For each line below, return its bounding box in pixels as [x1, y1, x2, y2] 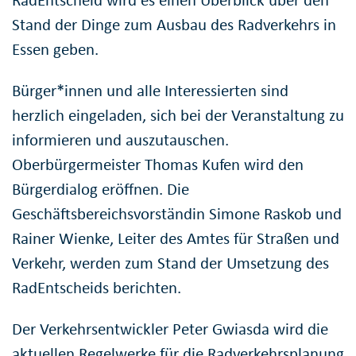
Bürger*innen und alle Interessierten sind [12, 80, 288, 102]
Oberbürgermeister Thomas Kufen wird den [12, 154, 304, 176]
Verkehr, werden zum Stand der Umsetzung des [12, 253, 329, 274]
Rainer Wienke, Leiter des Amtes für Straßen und [12, 228, 339, 250]
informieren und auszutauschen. [12, 130, 229, 151]
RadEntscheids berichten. [12, 277, 181, 299]
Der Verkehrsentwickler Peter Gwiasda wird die [12, 319, 328, 340]
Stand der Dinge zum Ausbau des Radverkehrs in [12, 14, 336, 36]
